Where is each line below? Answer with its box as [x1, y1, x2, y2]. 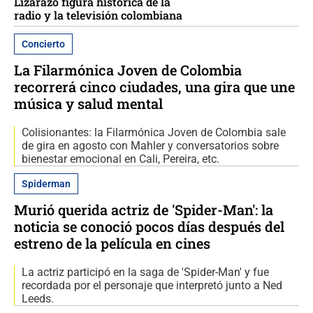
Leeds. [22, 291, 54, 305]
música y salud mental [14, 94, 163, 112]
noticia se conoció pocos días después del [14, 217, 284, 235]
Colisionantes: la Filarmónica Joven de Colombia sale [22, 125, 286, 139]
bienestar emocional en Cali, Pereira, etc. [22, 152, 219, 166]
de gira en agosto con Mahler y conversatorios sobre [22, 138, 279, 152]
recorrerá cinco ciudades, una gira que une [14, 77, 295, 96]
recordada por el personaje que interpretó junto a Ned [22, 278, 282, 292]
